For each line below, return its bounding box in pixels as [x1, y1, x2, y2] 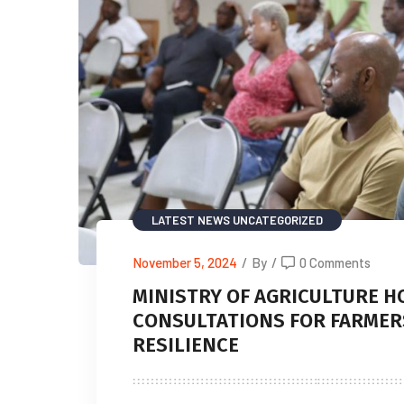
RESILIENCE [133, 332, 239, 357]
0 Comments [299, 253, 371, 271]
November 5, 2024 [133, 253, 237, 271]
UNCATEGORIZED [233, 212, 323, 227]
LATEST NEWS [151, 212, 230, 227]
